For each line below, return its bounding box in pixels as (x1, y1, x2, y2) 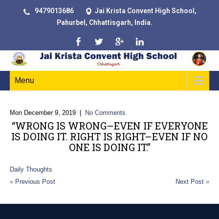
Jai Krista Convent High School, (95, 7, 197, 15)
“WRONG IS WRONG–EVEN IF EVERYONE (11, 119, 208, 132)
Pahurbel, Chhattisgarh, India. (57, 19, 153, 26)
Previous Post (15, 178, 55, 185)
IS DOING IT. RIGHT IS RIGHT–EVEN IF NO (11, 130, 208, 143)
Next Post (175, 178, 204, 185)
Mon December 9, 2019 (10, 109, 76, 116)
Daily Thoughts (10, 166, 52, 173)
